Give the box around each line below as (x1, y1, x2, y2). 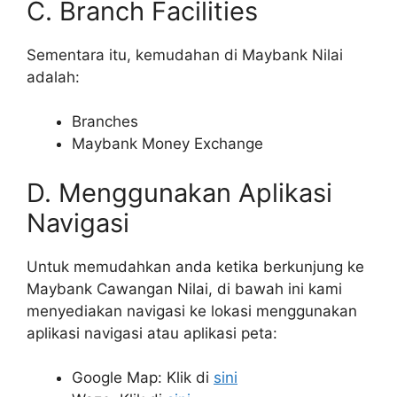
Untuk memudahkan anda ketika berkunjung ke (27, 257, 364, 276)
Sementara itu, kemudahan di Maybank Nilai (27, 45, 343, 64)
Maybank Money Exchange (72, 135, 263, 153)
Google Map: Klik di (72, 369, 214, 387)
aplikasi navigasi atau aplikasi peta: (27, 323, 277, 342)
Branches (72, 113, 138, 131)
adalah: (27, 67, 80, 86)
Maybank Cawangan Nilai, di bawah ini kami (27, 279, 342, 298)
